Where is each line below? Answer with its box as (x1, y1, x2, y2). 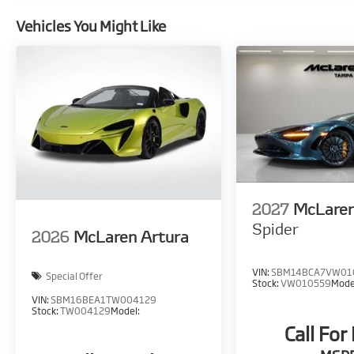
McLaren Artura (73, 225, 189, 247)
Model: (111, 305, 140, 318)
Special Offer (46, 269, 103, 282)
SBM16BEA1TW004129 (51, 294, 156, 307)
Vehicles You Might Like (16, 17, 166, 36)
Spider (252, 218, 299, 240)
